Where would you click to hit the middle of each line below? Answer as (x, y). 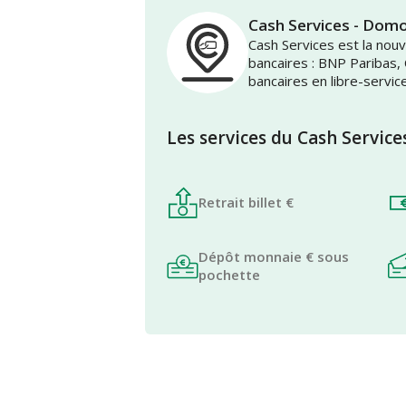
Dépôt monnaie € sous (274, 257)
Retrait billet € (246, 203)
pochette (229, 275)
